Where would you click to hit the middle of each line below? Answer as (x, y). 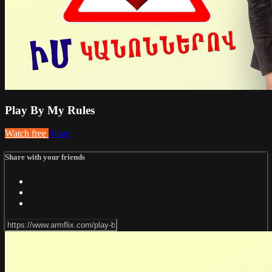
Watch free (27, 134)
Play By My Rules (50, 110)
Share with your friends (45, 157)
